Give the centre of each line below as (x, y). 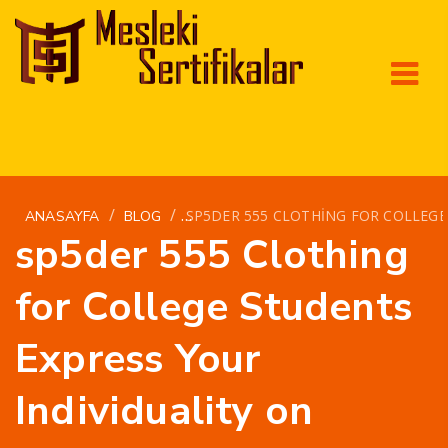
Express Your (138, 358)
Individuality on (164, 410)
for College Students (214, 306)
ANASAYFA (62, 216)
